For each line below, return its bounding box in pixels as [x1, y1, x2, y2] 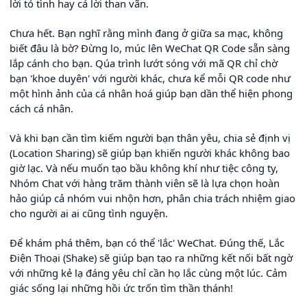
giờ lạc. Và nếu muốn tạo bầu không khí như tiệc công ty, [10, 160, 278, 175]
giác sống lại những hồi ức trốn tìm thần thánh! [10, 280, 233, 295]
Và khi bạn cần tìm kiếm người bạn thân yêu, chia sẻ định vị [10, 130, 291, 145]
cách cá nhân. [10, 101, 73, 115]
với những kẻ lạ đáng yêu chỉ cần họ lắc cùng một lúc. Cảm [10, 265, 287, 280]
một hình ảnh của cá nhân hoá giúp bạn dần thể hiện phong [10, 86, 293, 100]
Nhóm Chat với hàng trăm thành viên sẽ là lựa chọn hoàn [10, 175, 280, 190]
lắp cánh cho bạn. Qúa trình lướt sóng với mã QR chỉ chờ [10, 56, 278, 70]
